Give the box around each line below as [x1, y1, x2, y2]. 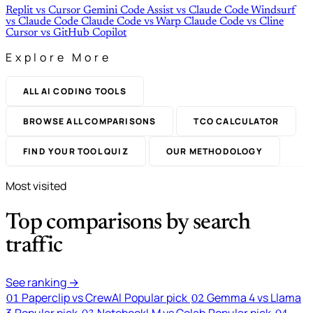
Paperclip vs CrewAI [22, 290, 122, 306]
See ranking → [6, 275, 79, 291]
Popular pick [124, 290, 187, 306]
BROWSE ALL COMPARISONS [23, 115, 156, 127]
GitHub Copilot [50, 27, 126, 38]
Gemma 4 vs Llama [207, 290, 301, 306]
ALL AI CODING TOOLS [23, 85, 126, 97]
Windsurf [251, 4, 296, 16]
